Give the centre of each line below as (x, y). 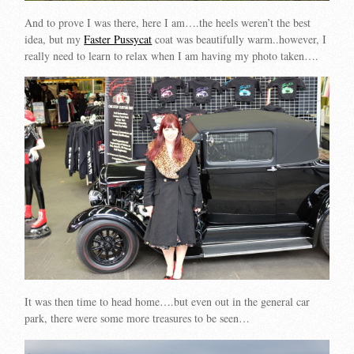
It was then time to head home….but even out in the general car (168, 301)
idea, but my (55, 39)
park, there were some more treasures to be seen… (137, 318)
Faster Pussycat (118, 39)
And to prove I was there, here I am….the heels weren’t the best (168, 22)
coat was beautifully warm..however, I (239, 39)
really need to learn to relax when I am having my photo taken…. (172, 55)
